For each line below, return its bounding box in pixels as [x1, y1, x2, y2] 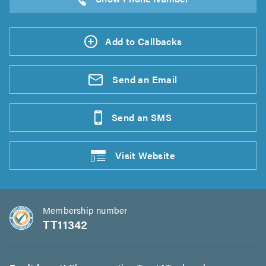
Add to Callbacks [105, 34, 182, 48]
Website [138, 148, 176, 162]
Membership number [43, 204, 128, 216]
